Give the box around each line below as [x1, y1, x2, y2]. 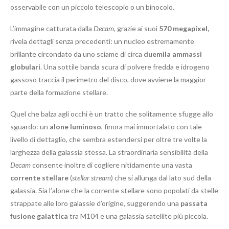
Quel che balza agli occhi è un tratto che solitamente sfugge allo [10, 109, 213, 119]
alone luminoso [50, 122, 101, 131]
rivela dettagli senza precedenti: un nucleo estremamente [10, 37, 194, 46]
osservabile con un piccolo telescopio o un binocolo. [10, 3, 174, 12]
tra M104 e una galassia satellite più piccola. [68, 212, 208, 221]
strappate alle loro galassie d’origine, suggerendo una [10, 199, 180, 208]
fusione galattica [10, 212, 68, 221]
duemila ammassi [144, 50, 202, 59]
